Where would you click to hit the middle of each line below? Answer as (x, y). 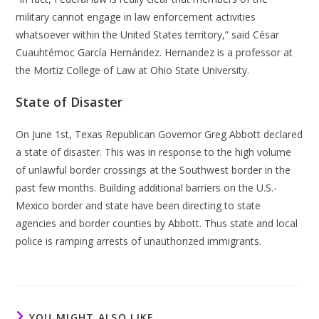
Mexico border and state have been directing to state (138, 205)
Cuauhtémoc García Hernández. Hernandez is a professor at (155, 52)
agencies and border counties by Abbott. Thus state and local (157, 223)
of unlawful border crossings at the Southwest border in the (153, 170)
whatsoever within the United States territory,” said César (148, 35)
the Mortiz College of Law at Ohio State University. (133, 70)
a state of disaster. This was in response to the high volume (154, 152)
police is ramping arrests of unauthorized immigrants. (139, 241)
